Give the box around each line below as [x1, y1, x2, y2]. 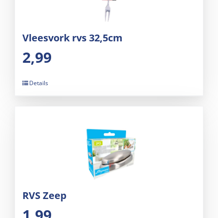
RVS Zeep [22, 189, 67, 202]
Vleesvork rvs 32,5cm [22, 31, 123, 45]
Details [29, 79, 48, 88]
